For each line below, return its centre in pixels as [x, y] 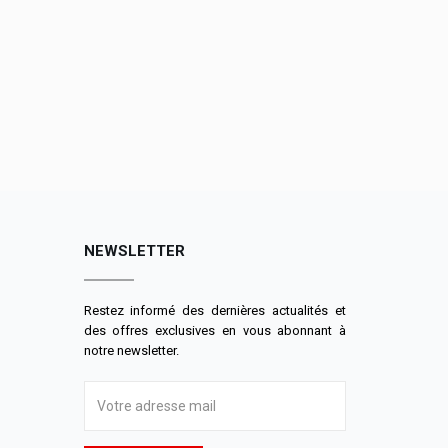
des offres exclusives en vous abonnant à [214, 330]
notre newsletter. [131, 350]
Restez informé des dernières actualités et [214, 310]
